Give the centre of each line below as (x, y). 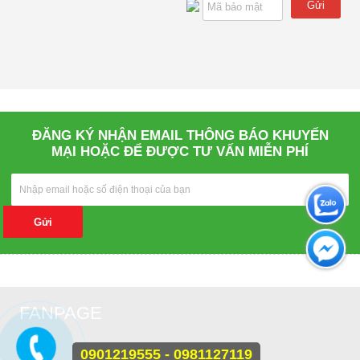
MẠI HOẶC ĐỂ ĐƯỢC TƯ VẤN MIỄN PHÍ (180, 152)
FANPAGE (61, 313)
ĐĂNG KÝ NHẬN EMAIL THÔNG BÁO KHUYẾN (180, 136)
